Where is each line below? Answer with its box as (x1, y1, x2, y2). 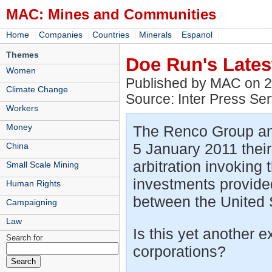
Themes (6, 50, 39, 59)
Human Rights (6, 178, 61, 188)
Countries (92, 30, 129, 39)
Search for (6, 233, 42, 242)
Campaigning (6, 197, 57, 207)
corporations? (133, 243, 226, 260)
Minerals (139, 30, 172, 39)
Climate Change (6, 84, 68, 94)
